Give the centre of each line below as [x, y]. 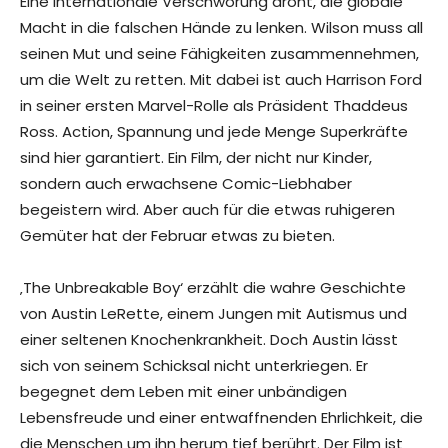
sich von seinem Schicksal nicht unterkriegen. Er [194, 366]
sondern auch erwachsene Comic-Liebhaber [186, 184]
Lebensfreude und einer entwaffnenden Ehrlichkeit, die [221, 418]
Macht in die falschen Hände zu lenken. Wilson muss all [221, 28]
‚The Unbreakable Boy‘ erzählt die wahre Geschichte [213, 288]
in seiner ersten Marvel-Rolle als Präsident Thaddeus [214, 106]
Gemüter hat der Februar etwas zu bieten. [177, 236]
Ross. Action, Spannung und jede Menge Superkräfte [214, 132]
